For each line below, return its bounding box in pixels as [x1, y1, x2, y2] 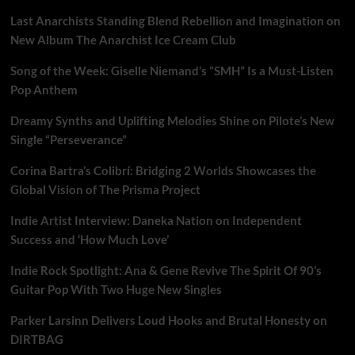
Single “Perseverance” [10, 132, 127, 147]
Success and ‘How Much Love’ [10, 231, 169, 246]
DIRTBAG [10, 331, 63, 346]
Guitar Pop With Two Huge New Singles [10, 281, 222, 296]
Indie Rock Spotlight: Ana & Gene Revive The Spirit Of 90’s [10, 262, 322, 277]
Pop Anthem [10, 82, 78, 97]
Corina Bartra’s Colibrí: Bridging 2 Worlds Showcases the [10, 162, 316, 177]
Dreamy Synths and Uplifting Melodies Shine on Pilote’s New [10, 113, 334, 128]
